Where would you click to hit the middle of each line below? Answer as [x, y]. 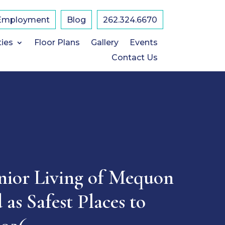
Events [143, 42]
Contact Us [134, 58]
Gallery [104, 42]
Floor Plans [57, 42]
